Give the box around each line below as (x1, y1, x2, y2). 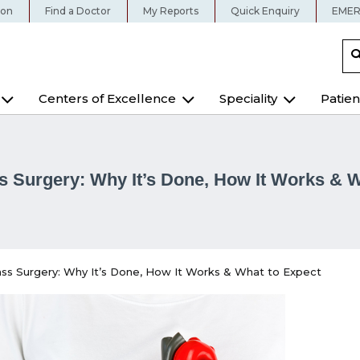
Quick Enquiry (231, 5, 300, 17)
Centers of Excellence (39, 91, 176, 107)
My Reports (143, 5, 198, 17)
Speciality (219, 91, 277, 107)
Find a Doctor (45, 5, 111, 17)
